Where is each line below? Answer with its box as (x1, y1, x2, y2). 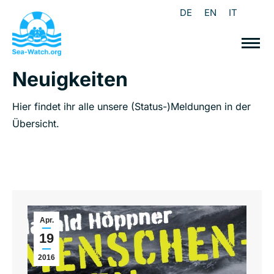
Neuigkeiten (12, 67, 128, 92)
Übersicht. (12, 117, 59, 130)
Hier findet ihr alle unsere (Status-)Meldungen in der (12, 100, 251, 113)
